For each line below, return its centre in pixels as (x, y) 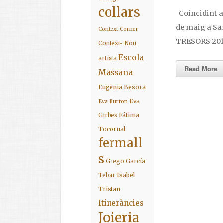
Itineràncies (121, 203)
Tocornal (112, 129)
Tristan (109, 189)
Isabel (126, 175)
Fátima (129, 115)
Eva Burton (113, 101)
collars (119, 12)
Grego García (125, 161)
